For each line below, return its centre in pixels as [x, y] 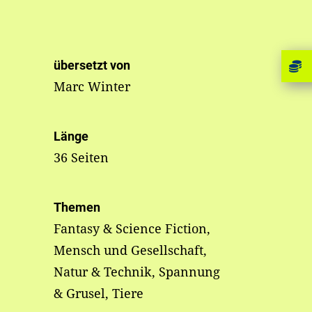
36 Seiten [81, 158]
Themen [77, 208]
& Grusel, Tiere [98, 294]
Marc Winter [92, 87]
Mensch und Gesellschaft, [130, 250]
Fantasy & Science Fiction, [132, 229]
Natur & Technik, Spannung [136, 272]
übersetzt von [92, 65]
